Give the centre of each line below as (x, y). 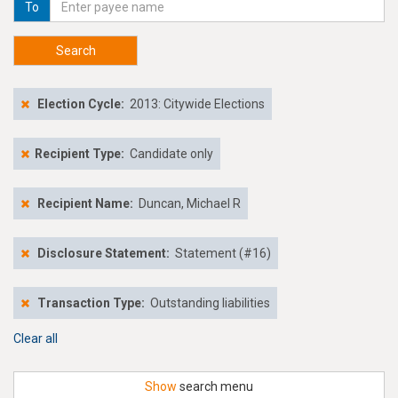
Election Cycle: (81, 104)
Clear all (36, 338)
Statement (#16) (223, 253)
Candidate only (170, 154)
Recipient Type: (80, 154)
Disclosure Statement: (103, 253)
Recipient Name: (87, 203)
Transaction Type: (91, 303)
